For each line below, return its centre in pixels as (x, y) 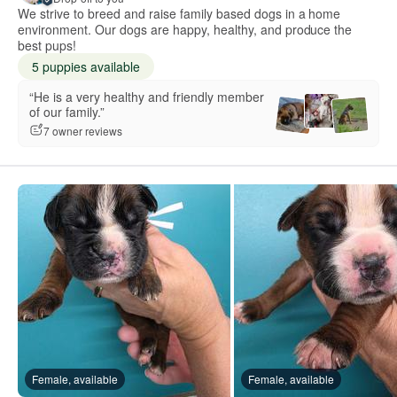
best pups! (47, 46)
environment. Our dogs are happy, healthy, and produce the (185, 30)
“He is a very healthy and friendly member (147, 97)
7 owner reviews (83, 130)
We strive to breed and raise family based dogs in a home (179, 14)
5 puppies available (86, 67)
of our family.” (67, 112)
